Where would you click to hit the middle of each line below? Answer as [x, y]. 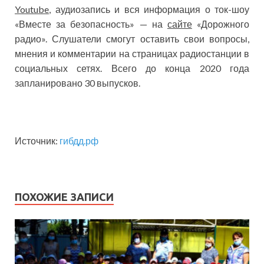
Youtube [32, 9]
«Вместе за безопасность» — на [91, 24]
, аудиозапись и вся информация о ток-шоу [149, 9]
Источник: [37, 141]
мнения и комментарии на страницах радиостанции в [132, 54]
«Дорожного [221, 24]
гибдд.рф [79, 141]
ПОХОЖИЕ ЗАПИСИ [64, 197]
